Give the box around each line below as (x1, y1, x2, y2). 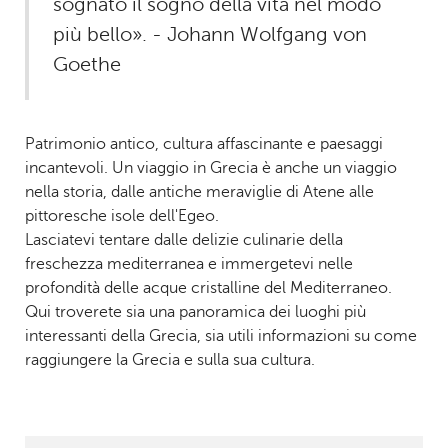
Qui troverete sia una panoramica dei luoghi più (24, 303, 366, 321)
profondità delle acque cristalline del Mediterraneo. (24, 279, 396, 297)
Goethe (52, 53, 121, 76)
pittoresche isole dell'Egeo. (24, 207, 223, 225)
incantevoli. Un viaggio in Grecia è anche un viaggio (24, 159, 397, 177)
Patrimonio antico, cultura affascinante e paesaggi (24, 135, 383, 153)
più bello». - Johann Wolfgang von (52, 23, 367, 46)
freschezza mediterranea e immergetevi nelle (24, 255, 353, 273)
